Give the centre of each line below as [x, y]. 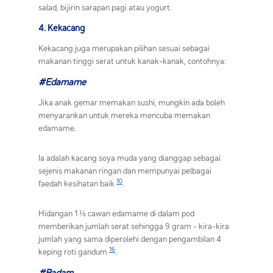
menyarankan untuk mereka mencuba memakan [124, 115]
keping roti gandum [74, 251]
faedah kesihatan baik [77, 183]
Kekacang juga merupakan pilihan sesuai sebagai [124, 48]
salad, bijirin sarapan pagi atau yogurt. [105, 7]
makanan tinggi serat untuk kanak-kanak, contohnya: [132, 61]
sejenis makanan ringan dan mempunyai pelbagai [125, 170]
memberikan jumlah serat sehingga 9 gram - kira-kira [134, 226]
